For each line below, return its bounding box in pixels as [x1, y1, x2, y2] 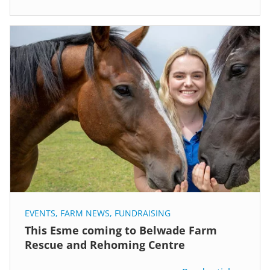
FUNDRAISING [115, 207, 171, 219]
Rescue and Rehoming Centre [25, 237, 185, 252]
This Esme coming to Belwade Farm [25, 222, 217, 237]
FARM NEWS [60, 207, 110, 219]
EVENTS [25, 207, 55, 219]
